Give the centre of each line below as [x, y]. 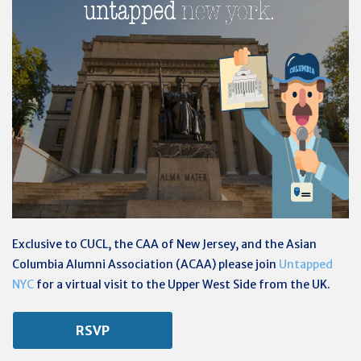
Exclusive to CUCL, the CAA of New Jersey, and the [149, 244]
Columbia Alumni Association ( [96, 264]
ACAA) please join [230, 264]
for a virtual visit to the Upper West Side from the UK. [182, 284]
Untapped [306, 264]
